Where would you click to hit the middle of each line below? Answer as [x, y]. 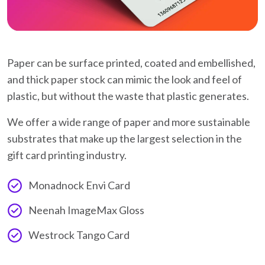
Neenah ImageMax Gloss [86, 210]
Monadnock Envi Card [79, 185]
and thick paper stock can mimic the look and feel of [125, 80]
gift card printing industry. [67, 155]
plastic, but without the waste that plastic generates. [128, 96]
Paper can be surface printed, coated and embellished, [131, 63]
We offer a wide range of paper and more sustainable [129, 122]
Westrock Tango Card [79, 235]
